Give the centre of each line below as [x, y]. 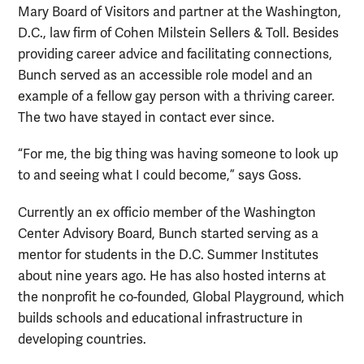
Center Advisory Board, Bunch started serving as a [168, 234]
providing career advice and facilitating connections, [175, 55]
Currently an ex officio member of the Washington [167, 212]
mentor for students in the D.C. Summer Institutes [168, 255]
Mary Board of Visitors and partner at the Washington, [180, 13]
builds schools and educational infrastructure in [160, 318]
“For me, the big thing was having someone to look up [178, 155]
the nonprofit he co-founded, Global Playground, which [181, 297]
